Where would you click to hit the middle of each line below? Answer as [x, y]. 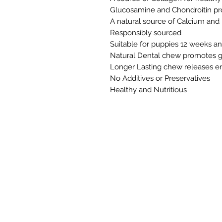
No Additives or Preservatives [160, 78]
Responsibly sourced [146, 32]
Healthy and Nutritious [148, 89]
